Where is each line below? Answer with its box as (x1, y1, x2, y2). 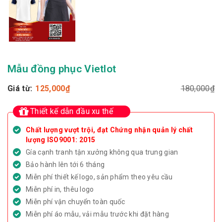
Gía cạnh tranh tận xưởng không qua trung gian (26, 148, 178, 156)
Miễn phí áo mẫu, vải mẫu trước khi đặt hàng (26, 210, 169, 218)
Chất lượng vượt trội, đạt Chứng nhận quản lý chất (26, 125, 193, 134)
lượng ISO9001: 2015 (26, 135, 96, 144)
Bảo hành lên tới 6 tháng (26, 160, 105, 168)
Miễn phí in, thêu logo (26, 185, 94, 193)
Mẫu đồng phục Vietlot (7, 62, 116, 75)
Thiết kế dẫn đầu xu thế (30, 106, 113, 116)
